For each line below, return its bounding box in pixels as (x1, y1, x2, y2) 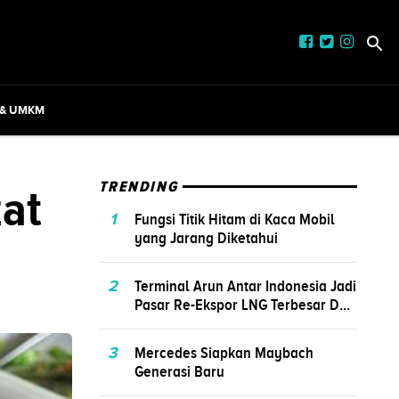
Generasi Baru (134, 362, 224, 380)
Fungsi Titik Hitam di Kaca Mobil (134, 209, 335, 228)
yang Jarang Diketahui (134, 228, 278, 247)
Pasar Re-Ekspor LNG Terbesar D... (134, 295, 350, 313)
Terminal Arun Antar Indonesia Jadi (134, 276, 356, 295)
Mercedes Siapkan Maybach (134, 343, 313, 362)
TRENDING (99, 177, 179, 196)
